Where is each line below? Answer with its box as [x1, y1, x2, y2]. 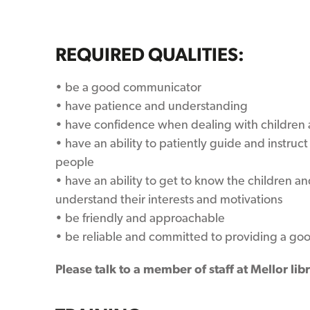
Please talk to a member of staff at [55, 262, 248, 276]
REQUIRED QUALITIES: [55, 43, 244, 65]
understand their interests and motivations [55, 192, 282, 206]
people [55, 154, 94, 169]
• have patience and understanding [55, 98, 248, 113]
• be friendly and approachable [55, 210, 225, 225]
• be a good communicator [55, 80, 201, 94]
